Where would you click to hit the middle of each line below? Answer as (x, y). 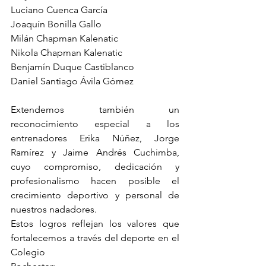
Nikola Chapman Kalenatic (66, 53)
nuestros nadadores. (54, 209)
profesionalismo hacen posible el (95, 181)
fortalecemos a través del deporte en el (95, 238)
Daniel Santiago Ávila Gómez (72, 81)
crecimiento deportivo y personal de (95, 195)
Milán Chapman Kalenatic (64, 38)
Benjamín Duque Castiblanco (72, 67)
